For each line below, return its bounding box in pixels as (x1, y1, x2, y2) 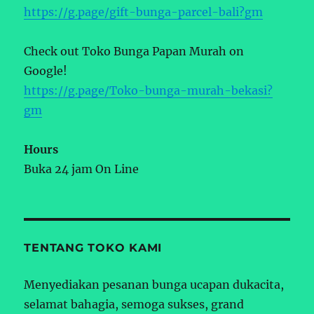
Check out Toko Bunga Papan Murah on (24, 43, 245, 58)
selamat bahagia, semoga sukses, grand (24, 296, 245, 311)
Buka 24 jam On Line (24, 161, 139, 176)
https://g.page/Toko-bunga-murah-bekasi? (24, 83, 273, 97)
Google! (24, 63, 68, 78)
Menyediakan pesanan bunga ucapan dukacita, (24, 277, 285, 292)
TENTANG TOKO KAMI (24, 240, 163, 254)
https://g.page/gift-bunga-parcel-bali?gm (24, 4, 264, 19)
